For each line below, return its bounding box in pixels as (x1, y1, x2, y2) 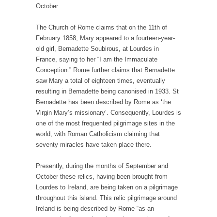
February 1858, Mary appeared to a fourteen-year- (36, 34, 175, 42)
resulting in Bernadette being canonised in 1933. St (36, 88, 179, 95)
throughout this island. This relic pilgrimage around (36, 194, 177, 202)
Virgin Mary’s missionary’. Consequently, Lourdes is (36, 109, 181, 117)
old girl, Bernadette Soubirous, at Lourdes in (36, 45, 159, 53)
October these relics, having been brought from (36, 173, 168, 181)
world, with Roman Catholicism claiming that (36, 130, 160, 138)
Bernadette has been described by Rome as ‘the (36, 98, 171, 106)
